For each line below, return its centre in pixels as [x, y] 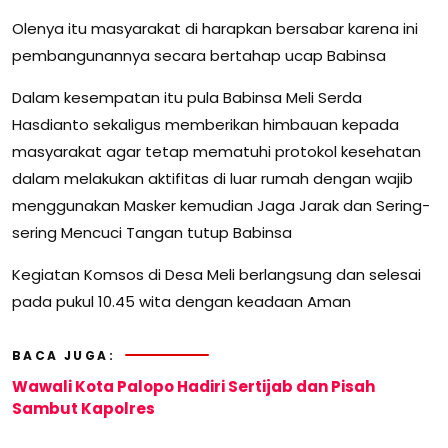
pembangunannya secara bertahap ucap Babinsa [199, 55]
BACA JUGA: [63, 355]
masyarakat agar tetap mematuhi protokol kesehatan [216, 151]
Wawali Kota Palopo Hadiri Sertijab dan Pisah [193, 386]
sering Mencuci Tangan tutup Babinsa [152, 232]
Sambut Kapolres [83, 408]
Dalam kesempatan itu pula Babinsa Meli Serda [187, 97]
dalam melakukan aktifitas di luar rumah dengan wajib [212, 178]
